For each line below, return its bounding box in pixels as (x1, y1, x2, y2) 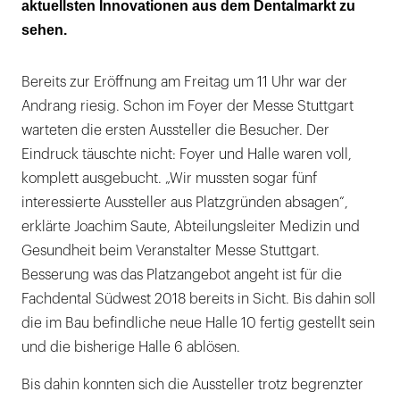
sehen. (21, 22, 67, 37)
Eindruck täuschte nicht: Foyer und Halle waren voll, (21, 147, 352, 162)
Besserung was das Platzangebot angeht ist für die (21, 268, 342, 282)
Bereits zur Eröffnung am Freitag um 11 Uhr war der (21, 75, 347, 89)
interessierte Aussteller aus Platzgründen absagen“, (21, 196, 348, 210)
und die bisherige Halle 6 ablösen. (21, 340, 240, 354)
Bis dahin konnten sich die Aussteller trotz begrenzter (21, 378, 363, 392)
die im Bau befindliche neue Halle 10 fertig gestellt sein (21, 316, 375, 330)
